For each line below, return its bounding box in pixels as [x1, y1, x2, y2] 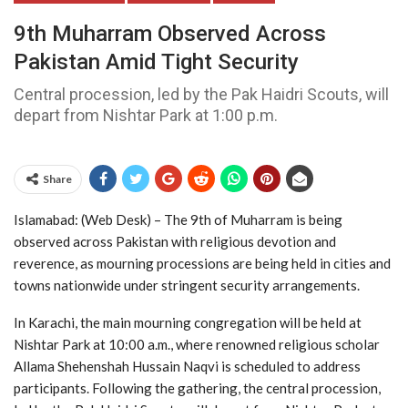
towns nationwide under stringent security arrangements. [14, 276, 360, 293]
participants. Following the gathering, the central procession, [14, 379, 381, 396]
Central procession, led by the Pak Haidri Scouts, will [14, 84, 389, 104]
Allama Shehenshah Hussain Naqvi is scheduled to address [14, 357, 361, 374]
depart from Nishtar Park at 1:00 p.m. [14, 105, 278, 125]
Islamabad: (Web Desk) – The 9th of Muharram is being [14, 210, 342, 228]
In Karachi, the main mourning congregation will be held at [14, 313, 362, 331]
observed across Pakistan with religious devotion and [14, 232, 336, 250]
